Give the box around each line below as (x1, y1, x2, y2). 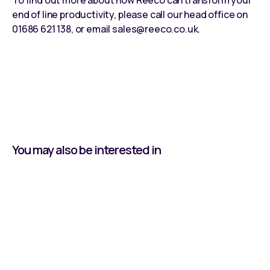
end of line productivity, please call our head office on (12, 7, 248, 21)
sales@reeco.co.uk (112, 22, 198, 36)
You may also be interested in (12, 141, 161, 158)
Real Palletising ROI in (31, 221, 230, 251)
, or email (71, 22, 113, 36)
